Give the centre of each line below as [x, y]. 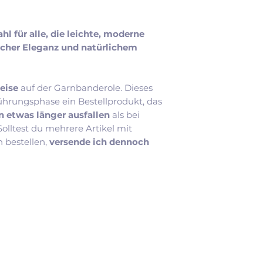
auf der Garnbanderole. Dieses [87, 87]
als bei [126, 114]
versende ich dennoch [99, 141]
